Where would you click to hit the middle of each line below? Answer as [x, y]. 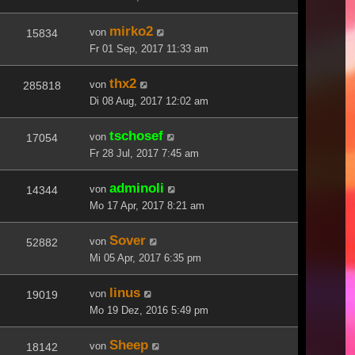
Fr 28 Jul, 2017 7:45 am [144, 153]
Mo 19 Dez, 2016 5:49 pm [149, 310]
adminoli [137, 187]
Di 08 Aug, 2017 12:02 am [149, 101]
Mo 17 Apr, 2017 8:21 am [147, 205]
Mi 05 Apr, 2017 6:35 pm [145, 258]
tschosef [136, 135]
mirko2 [131, 31]
